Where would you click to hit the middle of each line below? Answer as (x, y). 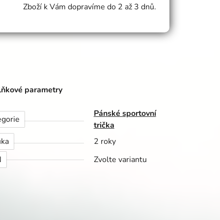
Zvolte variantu (120, 160)
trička (104, 125)
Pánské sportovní (125, 114)
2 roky (105, 142)
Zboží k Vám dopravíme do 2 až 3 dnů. (90, 7)
